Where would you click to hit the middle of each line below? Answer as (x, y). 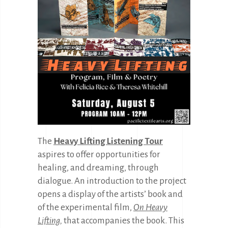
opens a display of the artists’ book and (110, 194)
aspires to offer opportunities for (99, 154)
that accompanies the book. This (123, 221)
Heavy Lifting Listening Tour (108, 141)
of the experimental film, (85, 207)
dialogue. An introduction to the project (112, 181)
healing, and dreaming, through (98, 168)
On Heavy (150, 207)
